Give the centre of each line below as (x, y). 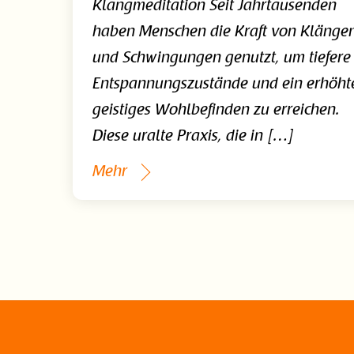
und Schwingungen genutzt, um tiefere (222, 59)
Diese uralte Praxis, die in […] (194, 137)
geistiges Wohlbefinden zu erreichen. (217, 111)
